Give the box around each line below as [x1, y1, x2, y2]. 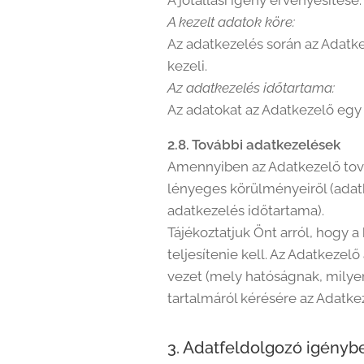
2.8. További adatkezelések [167, 136, 340, 153]
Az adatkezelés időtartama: [167, 80, 335, 96]
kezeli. [167, 58, 207, 74]
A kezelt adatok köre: [167, 14, 295, 30]
